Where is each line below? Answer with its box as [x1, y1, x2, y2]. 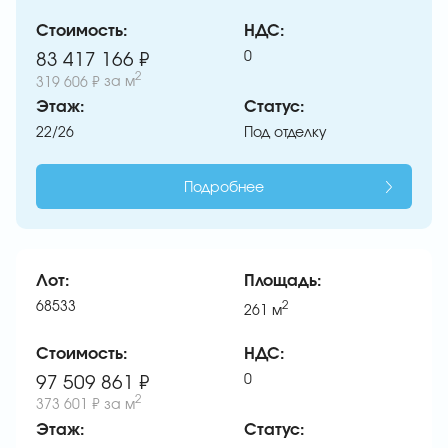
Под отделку [244, 126, 327, 141]
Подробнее [184, 181, 264, 196]
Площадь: [244, 273, 322, 290]
